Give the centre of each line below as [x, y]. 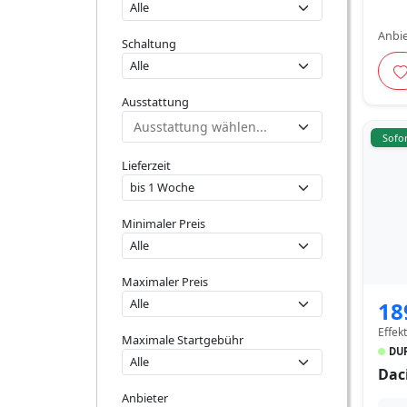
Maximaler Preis [165, 282]
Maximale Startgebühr [183, 340]
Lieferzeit [146, 165]
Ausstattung [155, 102]
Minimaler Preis [164, 223]
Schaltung [149, 44]
